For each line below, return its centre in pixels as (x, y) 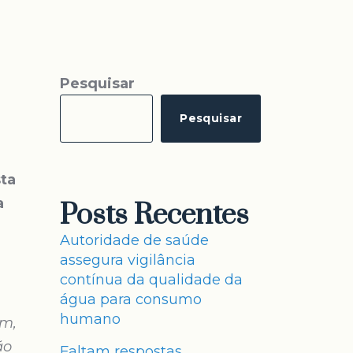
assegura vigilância (128, 260)
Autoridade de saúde (134, 240)
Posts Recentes (154, 215)
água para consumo (131, 299)
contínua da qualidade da (151, 280)
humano (90, 319)
